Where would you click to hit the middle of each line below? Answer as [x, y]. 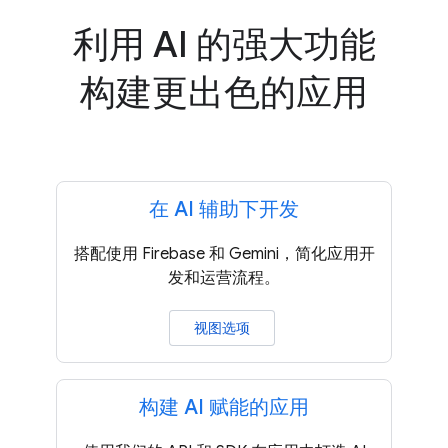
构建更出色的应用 [224, 92]
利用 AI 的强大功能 [224, 44]
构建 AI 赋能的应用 [224, 407]
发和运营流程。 [224, 278]
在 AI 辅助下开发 [224, 209]
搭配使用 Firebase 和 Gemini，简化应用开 [224, 254]
